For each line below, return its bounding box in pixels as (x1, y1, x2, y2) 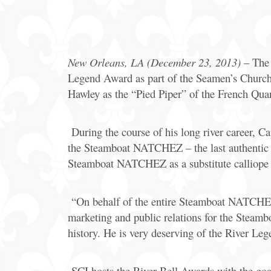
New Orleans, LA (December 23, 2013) (68, 54, 241, 70)
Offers (226, 4, 255, 22)
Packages (226, 50, 270, 68)
